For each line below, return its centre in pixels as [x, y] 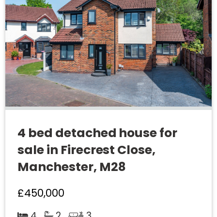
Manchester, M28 [72, 167]
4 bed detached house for [98, 133]
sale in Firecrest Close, [87, 150]
